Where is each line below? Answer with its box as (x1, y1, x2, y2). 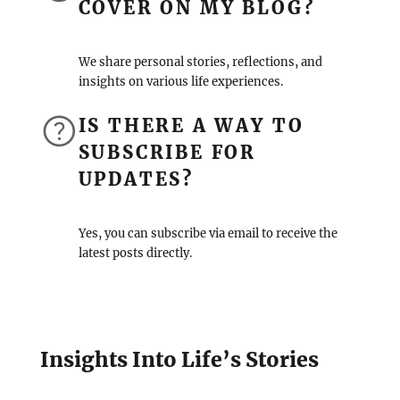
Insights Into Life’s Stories (40, 346, 320, 373)
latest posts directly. (78, 245, 192, 261)
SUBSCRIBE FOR (78, 140, 257, 163)
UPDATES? (78, 167, 194, 190)
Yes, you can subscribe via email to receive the (78, 225, 337, 241)
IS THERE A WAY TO (78, 113, 304, 137)
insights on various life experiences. (78, 73, 283, 89)
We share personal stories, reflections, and (78, 54, 322, 70)
